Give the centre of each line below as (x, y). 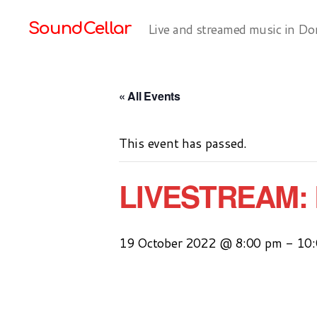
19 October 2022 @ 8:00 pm (201, 243)
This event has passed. (183, 143)
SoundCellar (80, 29)
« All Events (150, 96)
